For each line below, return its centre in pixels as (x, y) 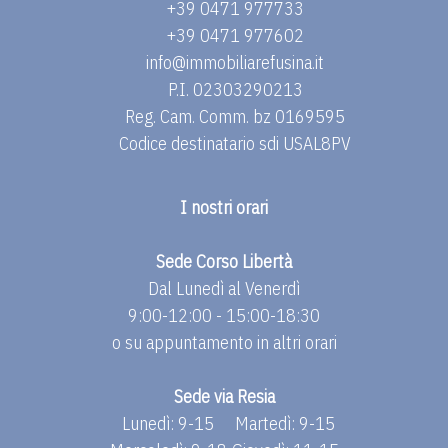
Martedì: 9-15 (285, 423)
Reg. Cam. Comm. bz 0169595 (235, 116)
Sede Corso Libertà (224, 261)
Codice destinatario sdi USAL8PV (235, 143)
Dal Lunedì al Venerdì (224, 288)
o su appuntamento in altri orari (224, 342)
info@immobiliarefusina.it (235, 62)
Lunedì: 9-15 (168, 423)
